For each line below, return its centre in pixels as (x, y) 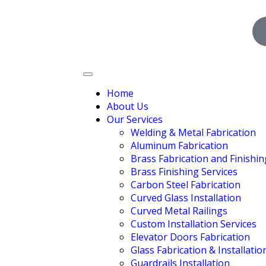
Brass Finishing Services (184, 172)
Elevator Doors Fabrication (190, 237)
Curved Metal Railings (179, 211)
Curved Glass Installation (186, 198)
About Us (128, 106)
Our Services (135, 119)
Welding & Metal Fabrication (193, 132)
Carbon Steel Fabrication (186, 185)
